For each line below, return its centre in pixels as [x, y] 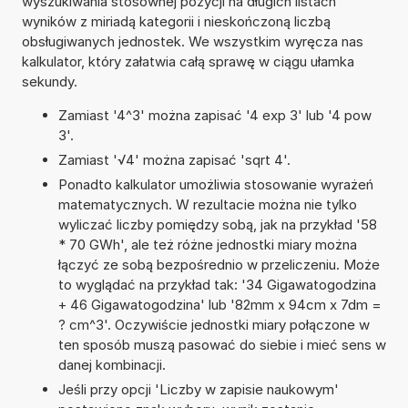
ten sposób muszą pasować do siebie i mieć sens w [222, 344]
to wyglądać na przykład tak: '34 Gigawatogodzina [217, 284]
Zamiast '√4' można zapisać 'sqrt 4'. [174, 159]
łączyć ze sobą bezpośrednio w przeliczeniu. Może [219, 264]
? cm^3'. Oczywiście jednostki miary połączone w [214, 324]
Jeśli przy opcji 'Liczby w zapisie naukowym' [198, 389]
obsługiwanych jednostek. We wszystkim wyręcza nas [192, 41]
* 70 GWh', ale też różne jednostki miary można [207, 244]
